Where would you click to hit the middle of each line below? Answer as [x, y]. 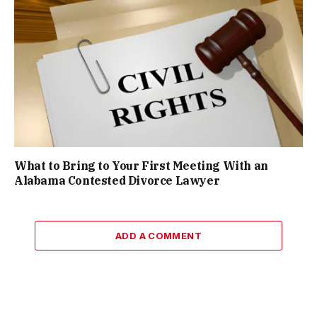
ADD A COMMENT [158, 235]
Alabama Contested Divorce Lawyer [117, 180]
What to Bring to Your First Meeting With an [141, 165]
